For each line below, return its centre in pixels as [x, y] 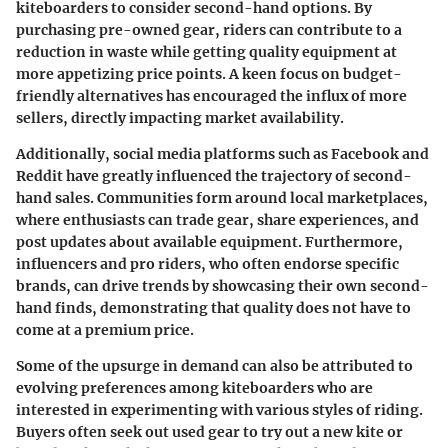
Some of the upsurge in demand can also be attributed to [214, 366]
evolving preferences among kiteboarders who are [194, 388]
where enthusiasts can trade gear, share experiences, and [217, 220]
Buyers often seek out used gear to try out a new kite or [209, 432]
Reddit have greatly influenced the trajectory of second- [214, 176]
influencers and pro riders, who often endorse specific [207, 264]
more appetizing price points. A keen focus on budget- [209, 74]
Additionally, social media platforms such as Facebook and [222, 154]
